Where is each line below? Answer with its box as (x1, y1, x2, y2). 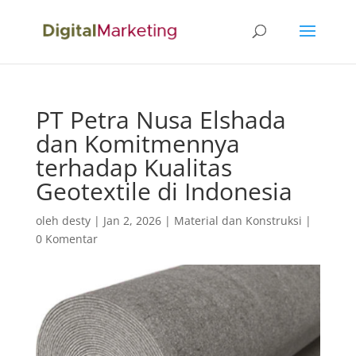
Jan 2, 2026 (103, 213, 161, 228)
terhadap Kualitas (35, 151, 232, 184)
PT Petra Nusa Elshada (35, 103, 286, 136)
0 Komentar (35, 231, 98, 246)
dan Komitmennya (35, 127, 240, 160)
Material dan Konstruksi (173, 213, 302, 228)
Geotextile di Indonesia (35, 175, 292, 207)
